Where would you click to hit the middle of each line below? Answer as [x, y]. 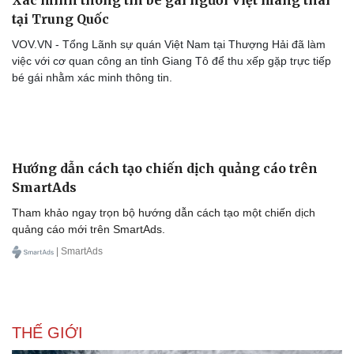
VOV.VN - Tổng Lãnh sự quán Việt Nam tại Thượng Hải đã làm [169, 45]
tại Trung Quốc [60, 19]
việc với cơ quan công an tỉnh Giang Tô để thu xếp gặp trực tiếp [171, 61]
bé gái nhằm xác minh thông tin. [92, 78]
